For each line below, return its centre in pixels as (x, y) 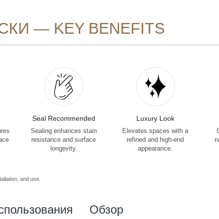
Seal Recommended (64, 118)
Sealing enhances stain (64, 131)
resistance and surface (64, 140)
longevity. (64, 148)
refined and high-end (155, 140)
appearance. (155, 148)
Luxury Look (155, 118)
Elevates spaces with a (155, 131)
